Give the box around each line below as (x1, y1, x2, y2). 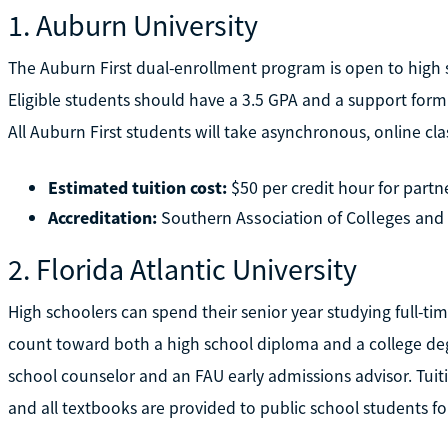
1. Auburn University (7, 5, 258, 44)
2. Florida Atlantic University (7, 249, 357, 288)
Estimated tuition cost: (47, 175, 227, 199)
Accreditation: (47, 205, 157, 229)
